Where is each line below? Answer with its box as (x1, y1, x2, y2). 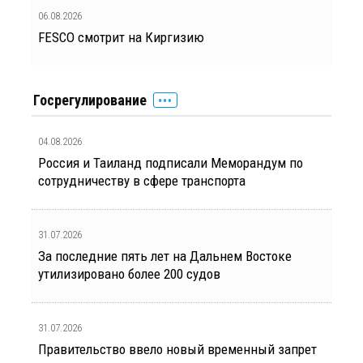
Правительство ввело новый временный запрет (38, 341, 317, 358)
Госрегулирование (33, 92, 147, 109)
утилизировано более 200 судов (38, 266, 220, 283)
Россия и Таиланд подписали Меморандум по (38, 155, 303, 172)
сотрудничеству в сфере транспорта (38, 173, 246, 190)
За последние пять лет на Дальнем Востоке (38, 248, 292, 265)
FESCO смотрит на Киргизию (38, 29, 204, 46)
